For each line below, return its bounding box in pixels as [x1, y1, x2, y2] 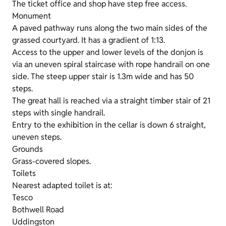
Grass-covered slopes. [12, 156, 91, 167]
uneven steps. [12, 132, 62, 143]
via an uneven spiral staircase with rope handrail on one [12, 59, 210, 70]
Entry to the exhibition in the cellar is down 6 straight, [12, 120, 206, 131]
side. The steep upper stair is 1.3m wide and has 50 [12, 71, 194, 82]
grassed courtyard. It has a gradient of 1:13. [12, 35, 165, 46]
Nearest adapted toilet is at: [12, 180, 112, 191]
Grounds [12, 144, 43, 155]
